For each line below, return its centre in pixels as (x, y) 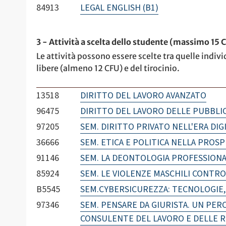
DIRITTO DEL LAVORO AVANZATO (143, 95)
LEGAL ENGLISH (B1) (119, 8)
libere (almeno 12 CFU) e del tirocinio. (108, 68)
